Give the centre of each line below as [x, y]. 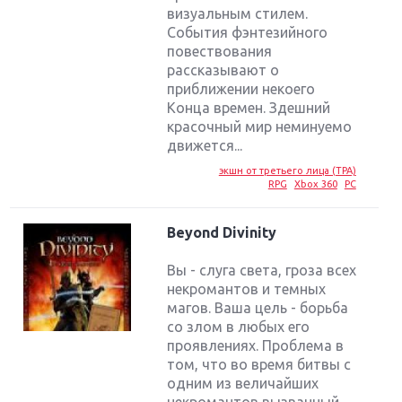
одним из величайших [243, 384]
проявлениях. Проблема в [256, 346]
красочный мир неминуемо [260, 127]
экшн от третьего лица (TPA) [287, 171]
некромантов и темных [247, 289]
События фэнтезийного [248, 33]
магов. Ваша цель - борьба [258, 308]
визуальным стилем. [238, 14]
